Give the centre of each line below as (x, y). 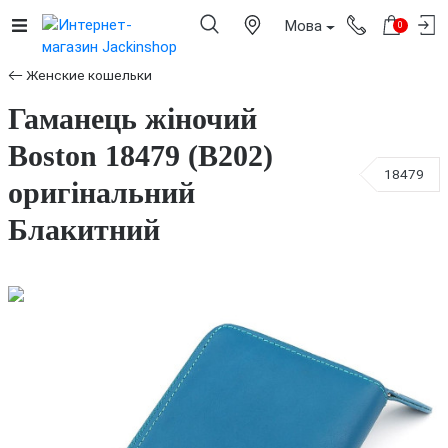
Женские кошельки (89, 75)
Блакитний (84, 230)
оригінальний (101, 193)
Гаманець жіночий (132, 119)
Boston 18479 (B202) (140, 156)
